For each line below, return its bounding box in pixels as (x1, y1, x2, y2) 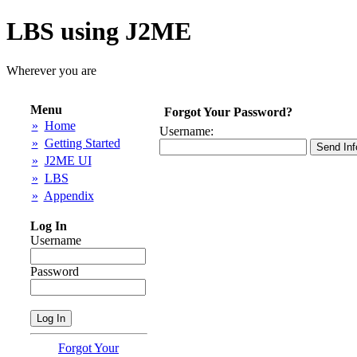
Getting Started (44, 136, 120, 151)
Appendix (43, 189, 94, 203)
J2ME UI (44, 154, 92, 168)
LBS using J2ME (6, 17, 191, 46)
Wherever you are (6, 63, 96, 77)
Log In (29, 219, 67, 233)
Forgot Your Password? (164, 105, 292, 120)
